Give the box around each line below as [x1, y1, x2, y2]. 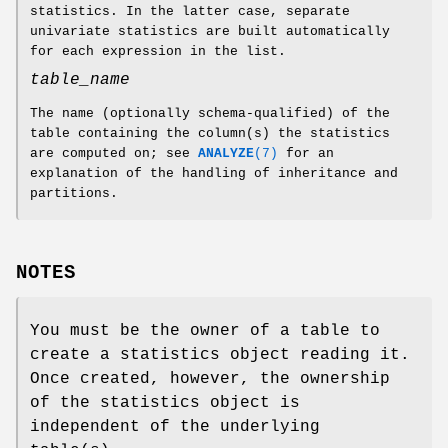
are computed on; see [30, 146, 198, 162]
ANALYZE [198, 146, 254, 162]
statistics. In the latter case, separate [30, 4, 350, 20]
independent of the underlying [30, 418, 320, 437]
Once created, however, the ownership [30, 370, 390, 389]
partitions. [30, 186, 118, 202]
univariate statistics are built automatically [30, 24, 390, 40]
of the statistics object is [30, 394, 300, 413]
